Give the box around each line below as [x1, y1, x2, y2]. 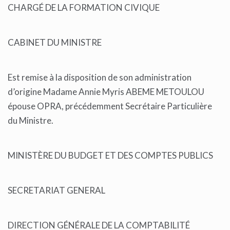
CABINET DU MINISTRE [8, 37, 103, 48]
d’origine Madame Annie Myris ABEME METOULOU [8, 86, 204, 98]
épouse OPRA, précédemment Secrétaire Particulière [8, 101, 212, 112]
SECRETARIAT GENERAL [8, 185, 107, 196]
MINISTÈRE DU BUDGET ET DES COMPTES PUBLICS [8, 150, 215, 161]
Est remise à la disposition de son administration [8, 72, 191, 83]
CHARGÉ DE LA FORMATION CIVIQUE [8, 2, 161, 13]
